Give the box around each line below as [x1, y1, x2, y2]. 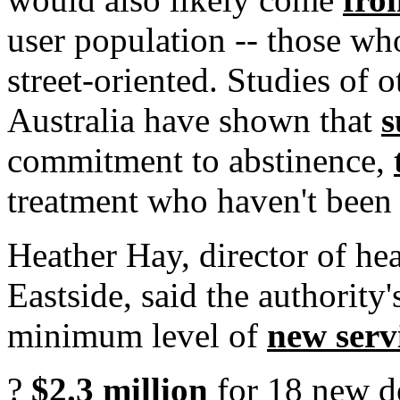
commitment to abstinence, [7, 141, 394, 179]
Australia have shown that [7, 101, 381, 139]
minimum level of [7, 316, 267, 354]
